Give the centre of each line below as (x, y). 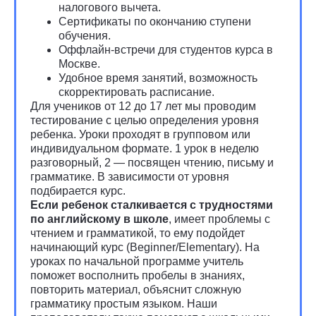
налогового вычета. (110, 7)
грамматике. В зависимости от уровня (130, 177)
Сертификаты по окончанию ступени (155, 22)
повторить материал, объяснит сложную (136, 290)
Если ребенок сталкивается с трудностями (152, 205)
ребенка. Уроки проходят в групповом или (140, 134)
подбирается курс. (78, 191)
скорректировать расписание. (136, 92)
